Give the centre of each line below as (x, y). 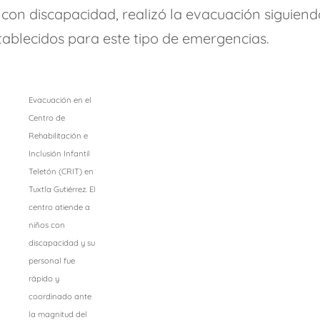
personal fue (51, 261)
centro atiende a (59, 207)
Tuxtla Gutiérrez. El (62, 190)
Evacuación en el (60, 100)
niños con (46, 225)
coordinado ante (60, 297)
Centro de (46, 118)
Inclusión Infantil (59, 154)
